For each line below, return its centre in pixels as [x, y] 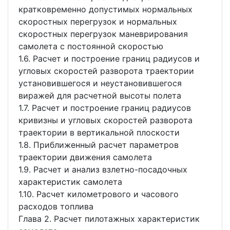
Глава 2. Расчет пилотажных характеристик [109, 219]
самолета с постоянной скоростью [92, 46]
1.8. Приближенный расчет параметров [99, 145]
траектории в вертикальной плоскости [100, 133]
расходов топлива [57, 207]
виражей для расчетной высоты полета [101, 96]
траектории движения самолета [87, 157]
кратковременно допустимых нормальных [106, 9]
